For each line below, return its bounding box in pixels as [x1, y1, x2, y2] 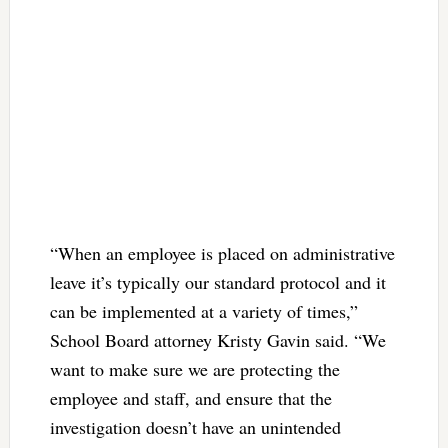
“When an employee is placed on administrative [49, 240, 395, 265]
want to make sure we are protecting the [49, 356, 340, 381]
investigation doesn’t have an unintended [49, 414, 341, 439]
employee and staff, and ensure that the [49, 385, 332, 410]
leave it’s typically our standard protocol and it [49, 269, 386, 294]
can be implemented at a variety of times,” [49, 298, 358, 323]
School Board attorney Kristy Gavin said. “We [49, 327, 386, 352]
